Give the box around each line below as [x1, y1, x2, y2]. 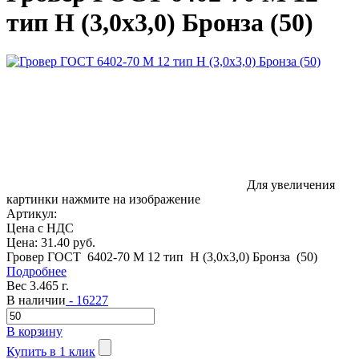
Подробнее [6, 264, 67, 279]
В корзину [6, 325, 63, 339]
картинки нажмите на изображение [6, 192, 200, 207]
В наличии [6, 293, 66, 308]
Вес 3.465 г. [6, 279, 69, 293]
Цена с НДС [6, 221, 74, 236]
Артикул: [6, 207, 57, 221]
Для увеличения [247, 178, 335, 192]
